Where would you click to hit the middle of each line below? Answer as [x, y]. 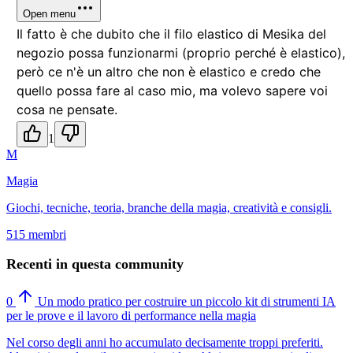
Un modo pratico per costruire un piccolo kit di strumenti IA [187, 302]
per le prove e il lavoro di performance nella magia [131, 316]
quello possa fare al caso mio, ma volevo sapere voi [172, 91]
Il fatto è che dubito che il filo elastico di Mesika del [171, 34]
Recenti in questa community [95, 264]
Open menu [49, 14]
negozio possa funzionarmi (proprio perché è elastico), [181, 53]
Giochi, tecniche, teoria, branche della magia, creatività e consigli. [169, 208]
